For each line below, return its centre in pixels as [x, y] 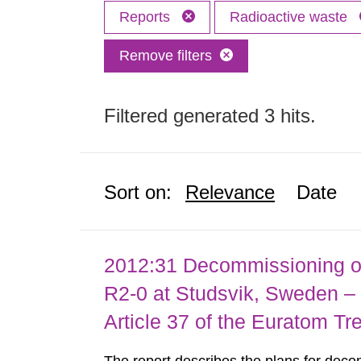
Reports [147, 17]
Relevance [230, 192]
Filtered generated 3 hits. [210, 116]
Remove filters [166, 56]
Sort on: [138, 192]
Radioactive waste [291, 17]
